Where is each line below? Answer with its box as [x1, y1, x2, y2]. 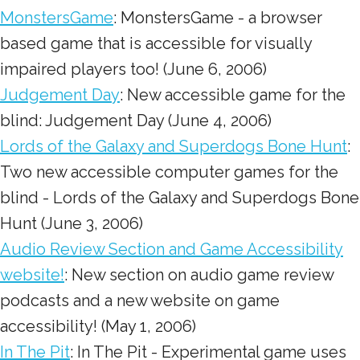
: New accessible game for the [120, 85, 346, 104]
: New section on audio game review [64, 265, 333, 284]
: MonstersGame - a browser [113, 8, 322, 27]
